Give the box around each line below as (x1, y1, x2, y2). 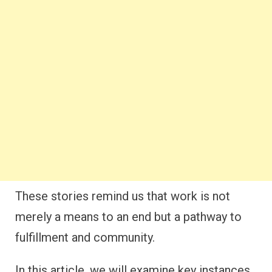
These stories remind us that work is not (15, 189, 230, 203)
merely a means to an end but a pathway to (15, 209, 242, 224)
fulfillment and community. (15, 230, 155, 245)
